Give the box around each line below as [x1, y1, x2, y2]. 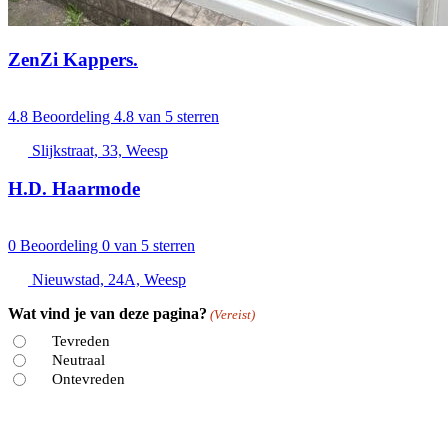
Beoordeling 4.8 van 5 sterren [32, 107, 219, 125]
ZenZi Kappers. [8, 48, 138, 70]
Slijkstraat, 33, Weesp [32, 141, 168, 159]
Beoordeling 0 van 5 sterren [20, 237, 195, 255]
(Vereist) [210, 307, 256, 323]
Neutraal [51, 351, 105, 368]
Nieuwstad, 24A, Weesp [32, 271, 186, 289]
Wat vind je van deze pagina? [8, 305, 207, 323]
